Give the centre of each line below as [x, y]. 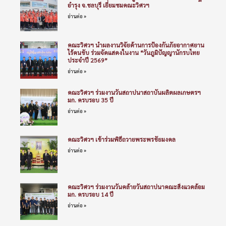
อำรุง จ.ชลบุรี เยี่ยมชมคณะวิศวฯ [108, 5]
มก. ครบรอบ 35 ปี [90, 100]
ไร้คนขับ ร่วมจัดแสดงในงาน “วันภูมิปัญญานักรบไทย [133, 52]
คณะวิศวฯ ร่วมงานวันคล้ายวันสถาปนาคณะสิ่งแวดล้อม [136, 186]
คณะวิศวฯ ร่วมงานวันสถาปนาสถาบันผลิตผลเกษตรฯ [134, 92]
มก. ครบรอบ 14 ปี [90, 194]
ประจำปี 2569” [87, 60]
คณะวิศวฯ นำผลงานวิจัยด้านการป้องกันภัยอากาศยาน [136, 45]
